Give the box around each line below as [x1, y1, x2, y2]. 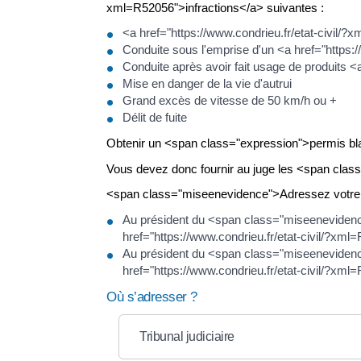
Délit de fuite [122, 110, 187, 124]
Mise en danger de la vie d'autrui [122, 77, 292, 90]
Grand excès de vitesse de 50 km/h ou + [122, 93, 337, 107]
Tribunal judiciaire [139, 330, 234, 343]
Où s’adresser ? [106, 289, 197, 305]
